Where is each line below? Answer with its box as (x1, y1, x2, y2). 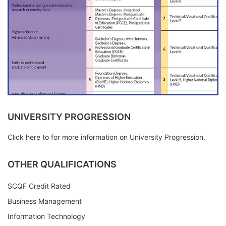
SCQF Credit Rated (8, 181, 71, 190)
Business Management (8, 196, 82, 205)
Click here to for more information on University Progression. (8, 132, 207, 141)
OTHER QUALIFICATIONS (8, 158, 117, 169)
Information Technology (8, 211, 85, 220)
